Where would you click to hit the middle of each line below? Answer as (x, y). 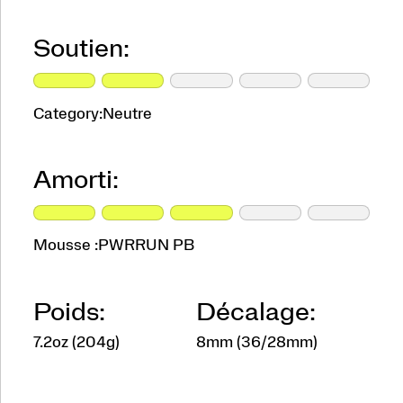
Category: (67, 113)
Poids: (69, 313)
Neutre (127, 113)
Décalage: (256, 313)
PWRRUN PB (146, 246)
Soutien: (81, 49)
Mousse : (65, 246)
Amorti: (76, 181)
